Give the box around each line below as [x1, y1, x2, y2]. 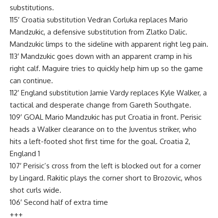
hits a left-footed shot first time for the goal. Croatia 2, [10, 136, 190, 146]
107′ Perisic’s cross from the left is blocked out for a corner [10, 161, 201, 170]
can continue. [10, 75, 53, 85]
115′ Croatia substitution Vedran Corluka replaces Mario [10, 15, 188, 24]
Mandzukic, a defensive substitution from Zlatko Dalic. [10, 27, 187, 36]
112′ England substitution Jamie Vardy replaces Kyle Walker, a [10, 88, 207, 97]
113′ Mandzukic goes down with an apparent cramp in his [10, 51, 192, 61]
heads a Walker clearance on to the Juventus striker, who [10, 124, 197, 134]
